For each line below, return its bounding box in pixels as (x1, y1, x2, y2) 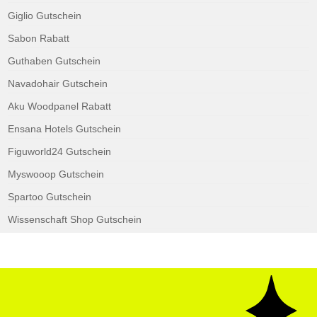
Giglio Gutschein (8, 9, 82, 21)
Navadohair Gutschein (8, 77, 108, 89)
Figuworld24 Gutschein (8, 145, 112, 157)
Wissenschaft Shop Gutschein (8, 213, 142, 225)
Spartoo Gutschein (8, 190, 92, 202)
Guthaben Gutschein (8, 54, 101, 67)
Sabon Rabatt (8, 32, 70, 44)
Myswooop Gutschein (8, 168, 105, 180)
